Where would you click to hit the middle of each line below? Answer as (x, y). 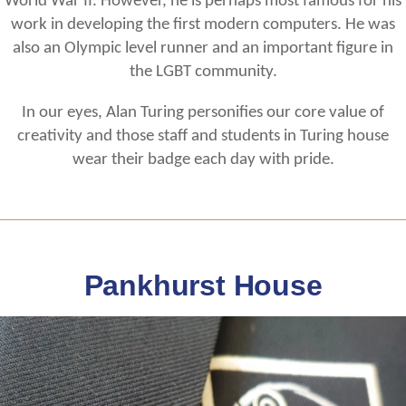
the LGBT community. (203, 71)
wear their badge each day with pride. (203, 159)
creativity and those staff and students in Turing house (203, 135)
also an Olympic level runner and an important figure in (203, 48)
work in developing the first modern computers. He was (203, 24)
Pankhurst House (203, 285)
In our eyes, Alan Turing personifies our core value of (203, 112)
